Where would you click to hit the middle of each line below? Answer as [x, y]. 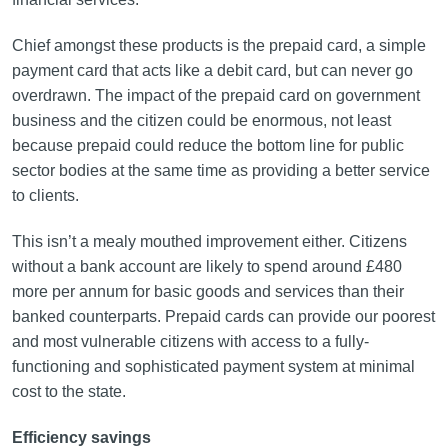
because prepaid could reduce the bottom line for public [207, 145]
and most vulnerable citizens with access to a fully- [190, 341]
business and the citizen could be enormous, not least [201, 120]
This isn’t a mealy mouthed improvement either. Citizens [209, 241]
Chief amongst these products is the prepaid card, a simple [218, 45]
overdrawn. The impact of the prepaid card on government [215, 95]
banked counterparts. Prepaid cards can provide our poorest [223, 316]
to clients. [45, 195]
